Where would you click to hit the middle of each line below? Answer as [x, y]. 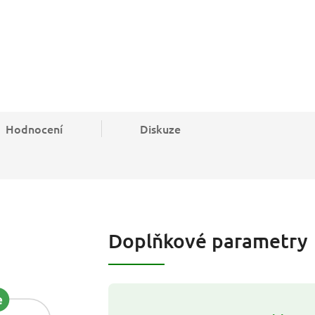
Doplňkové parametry [208, 241]
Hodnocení [34, 129]
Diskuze [160, 129]
